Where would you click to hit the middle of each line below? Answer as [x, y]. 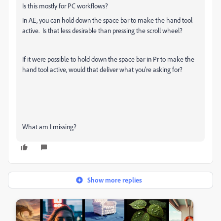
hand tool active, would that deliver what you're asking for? [102, 69]
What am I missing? [49, 127]
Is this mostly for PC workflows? [67, 6]
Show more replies [114, 180]
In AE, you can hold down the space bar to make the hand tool [107, 20]
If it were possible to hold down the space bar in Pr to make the [108, 59]
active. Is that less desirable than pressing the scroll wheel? [102, 30]
